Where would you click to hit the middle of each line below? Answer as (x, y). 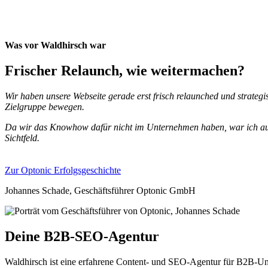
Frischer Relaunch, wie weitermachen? (125, 70)
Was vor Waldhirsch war (55, 45)
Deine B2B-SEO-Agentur (82, 236)
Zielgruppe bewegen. (45, 106)
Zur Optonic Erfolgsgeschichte (63, 170)
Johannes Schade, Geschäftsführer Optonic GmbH (100, 190)
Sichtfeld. (22, 138)
